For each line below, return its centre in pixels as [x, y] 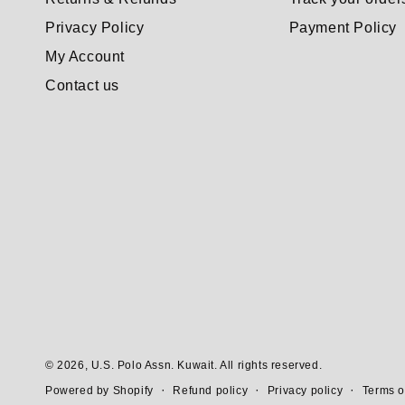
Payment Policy [343, 28]
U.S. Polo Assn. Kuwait [153, 366]
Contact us [82, 86]
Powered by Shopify [99, 391]
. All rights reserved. [268, 366]
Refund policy [211, 390]
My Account [85, 57]
